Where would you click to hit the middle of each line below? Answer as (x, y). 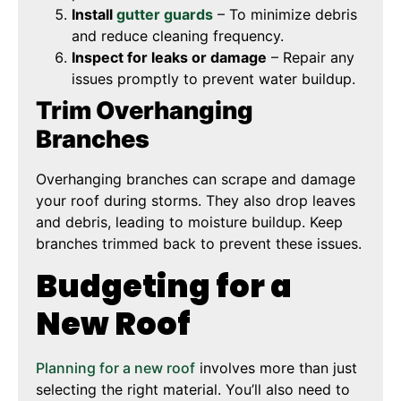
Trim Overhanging (145, 111)
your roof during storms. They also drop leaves (196, 201)
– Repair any (311, 58)
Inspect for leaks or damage (169, 58)
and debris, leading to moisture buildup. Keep (189, 222)
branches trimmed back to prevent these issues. (199, 244)
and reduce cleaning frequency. (178, 36)
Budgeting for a (164, 286)
